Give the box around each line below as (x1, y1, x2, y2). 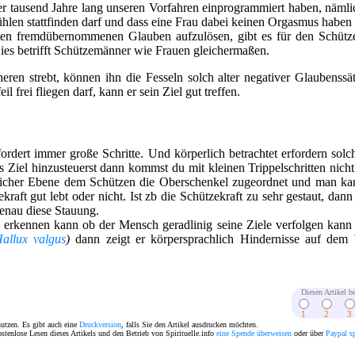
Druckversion (79, 319, 121, 329)
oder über (292, 328, 326, 338)
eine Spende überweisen (216, 328, 292, 338)
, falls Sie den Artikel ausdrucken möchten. (121, 319, 258, 329)
